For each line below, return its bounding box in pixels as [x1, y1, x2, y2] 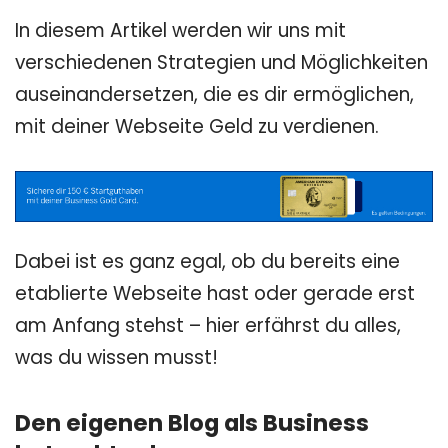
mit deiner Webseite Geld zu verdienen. [15, 113, 379, 141]
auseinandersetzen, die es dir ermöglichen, [15, 81, 414, 109]
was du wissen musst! [15, 344, 218, 372]
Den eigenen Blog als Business [15, 407, 369, 440]
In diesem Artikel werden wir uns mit [15, 17, 346, 45]
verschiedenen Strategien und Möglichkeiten [15, 49, 428, 77]
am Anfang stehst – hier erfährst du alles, [15, 312, 401, 340]
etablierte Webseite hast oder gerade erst [15, 280, 415, 308]
